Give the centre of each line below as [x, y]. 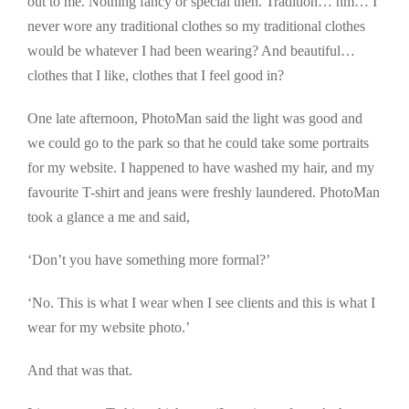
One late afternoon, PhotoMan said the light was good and [195, 119]
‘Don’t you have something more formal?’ [149, 260]
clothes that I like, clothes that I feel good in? [156, 76]
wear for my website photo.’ [109, 328]
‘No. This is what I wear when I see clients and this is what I [201, 303]
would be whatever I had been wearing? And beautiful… [191, 51]
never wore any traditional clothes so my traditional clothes [196, 26]
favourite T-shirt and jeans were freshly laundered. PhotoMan [204, 193]
